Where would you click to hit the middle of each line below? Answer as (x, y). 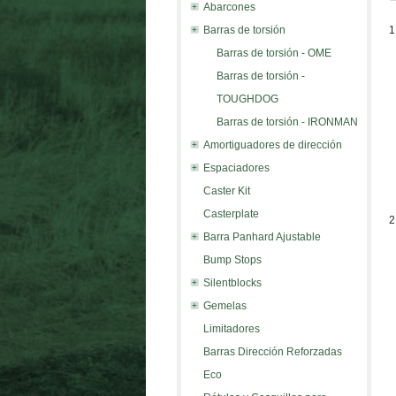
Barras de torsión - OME (274, 53)
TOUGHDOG (247, 99)
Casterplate (231, 214)
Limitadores (231, 329)
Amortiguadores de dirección (272, 145)
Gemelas (225, 306)
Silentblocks (232, 283)
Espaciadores (236, 168)
